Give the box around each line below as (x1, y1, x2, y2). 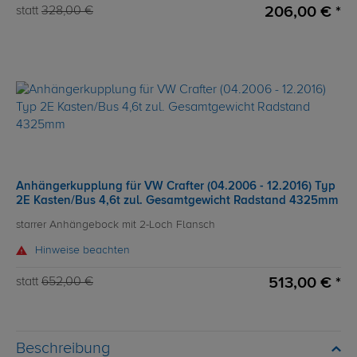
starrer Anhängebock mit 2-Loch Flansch (16, 219, 215, 231)
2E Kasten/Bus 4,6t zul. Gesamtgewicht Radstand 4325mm (16, 194, 339, 207)
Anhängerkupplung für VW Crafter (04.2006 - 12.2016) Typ (16, 180, 335, 193)
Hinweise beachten (35, 245, 130, 257)
